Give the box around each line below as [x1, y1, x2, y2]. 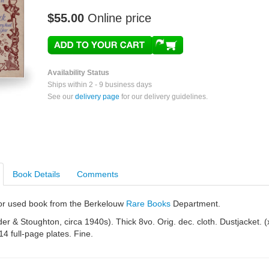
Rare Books [126, 199, 171, 208]
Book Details [13, 169, 60, 179]
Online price [88, 11, 151, 25]
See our [47, 92, 75, 101]
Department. [171, 199, 220, 208]
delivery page [75, 92, 119, 101]
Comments [77, 169, 118, 179]
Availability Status [47, 68, 109, 77]
